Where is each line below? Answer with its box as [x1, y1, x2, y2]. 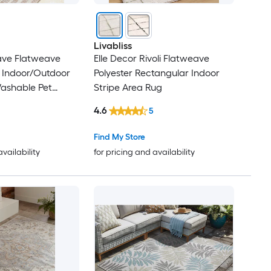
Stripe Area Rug [93, 82, 162, 94]
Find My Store [93, 131, 145, 142]
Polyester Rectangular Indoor [93, 67, 220, 79]
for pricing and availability [93, 146, 195, 157]
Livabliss [93, 40, 132, 52]
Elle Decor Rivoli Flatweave [93, 53, 209, 65]
